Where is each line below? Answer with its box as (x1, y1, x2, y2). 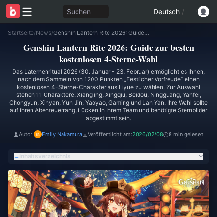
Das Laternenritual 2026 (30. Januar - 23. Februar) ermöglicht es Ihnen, (12, 68, 205, 75)
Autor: (19, 131, 34, 138)
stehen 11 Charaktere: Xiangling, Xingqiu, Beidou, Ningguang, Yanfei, (16, 91, 201, 98)
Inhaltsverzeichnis (19, 153, 71, 160)
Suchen (66, 7, 91, 15)
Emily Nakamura (42, 131, 82, 138)
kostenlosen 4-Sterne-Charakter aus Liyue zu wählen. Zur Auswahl (17, 83, 200, 91)
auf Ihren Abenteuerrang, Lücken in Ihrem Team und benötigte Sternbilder (10, 107, 207, 114)
